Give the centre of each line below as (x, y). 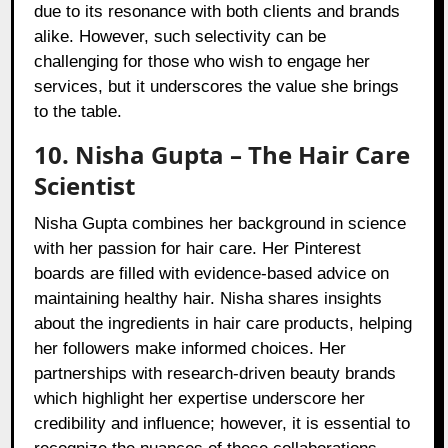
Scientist (85, 186)
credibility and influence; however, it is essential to (222, 424)
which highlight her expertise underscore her (200, 399)
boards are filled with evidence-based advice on (212, 274)
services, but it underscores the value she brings (217, 87)
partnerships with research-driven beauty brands (215, 374)
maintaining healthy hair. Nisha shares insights (208, 299)
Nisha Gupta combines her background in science (220, 224)
